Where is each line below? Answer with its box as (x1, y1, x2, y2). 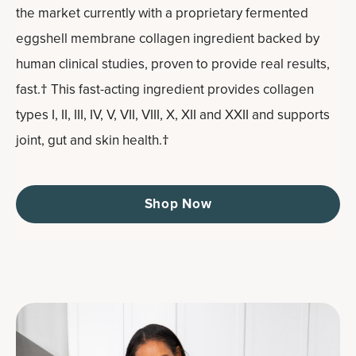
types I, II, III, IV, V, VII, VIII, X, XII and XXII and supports (16, 104, 330, 125)
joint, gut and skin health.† (16, 130, 169, 150)
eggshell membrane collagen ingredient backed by (16, 28, 319, 48)
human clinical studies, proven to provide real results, (16, 53, 330, 74)
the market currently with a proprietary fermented (16, 2, 308, 23)
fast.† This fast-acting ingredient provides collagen (16, 79, 314, 99)
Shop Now (144, 193, 212, 214)
